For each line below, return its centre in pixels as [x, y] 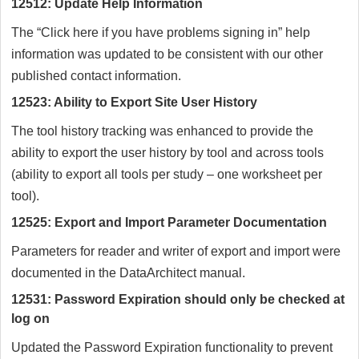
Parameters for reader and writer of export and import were [176, 252]
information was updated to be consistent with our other [167, 54]
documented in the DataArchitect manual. [128, 273]
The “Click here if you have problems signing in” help [161, 33]
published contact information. [96, 76]
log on [30, 319]
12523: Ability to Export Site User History [134, 103]
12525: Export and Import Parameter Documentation [169, 223]
